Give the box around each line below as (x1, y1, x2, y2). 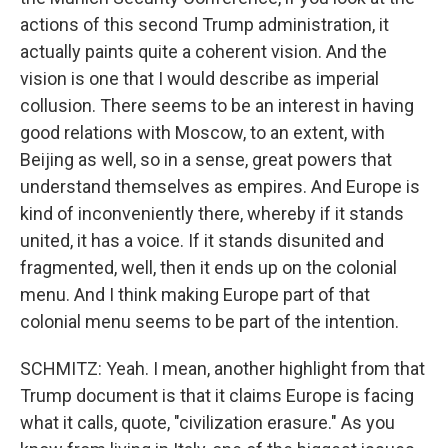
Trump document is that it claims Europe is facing (20, 385, 414, 406)
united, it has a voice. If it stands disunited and (20, 230, 384, 251)
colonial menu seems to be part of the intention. (20, 311, 399, 332)
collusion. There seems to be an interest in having (20, 95, 414, 116)
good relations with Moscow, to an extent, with (20, 122, 385, 143)
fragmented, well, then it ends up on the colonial (20, 257, 397, 278)
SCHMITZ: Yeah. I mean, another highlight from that (20, 358, 425, 379)
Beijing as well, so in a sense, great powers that (20, 149, 392, 170)
